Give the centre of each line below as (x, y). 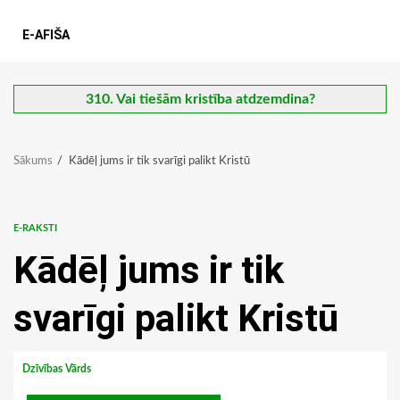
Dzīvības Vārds (58, 369)
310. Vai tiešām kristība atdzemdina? (200, 100)
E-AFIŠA (46, 35)
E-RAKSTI (35, 229)
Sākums (33, 162)
